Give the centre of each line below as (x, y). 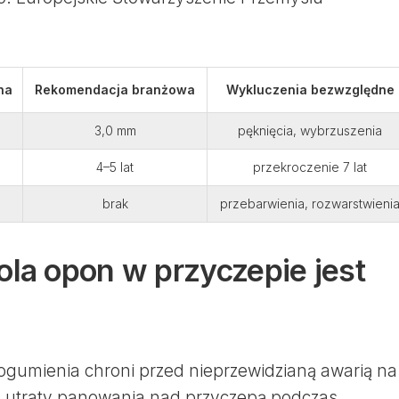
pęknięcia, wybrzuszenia (310, 130)
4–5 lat (115, 167)
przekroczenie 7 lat (310, 167)
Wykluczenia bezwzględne (310, 90)
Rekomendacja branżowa (115, 90)
